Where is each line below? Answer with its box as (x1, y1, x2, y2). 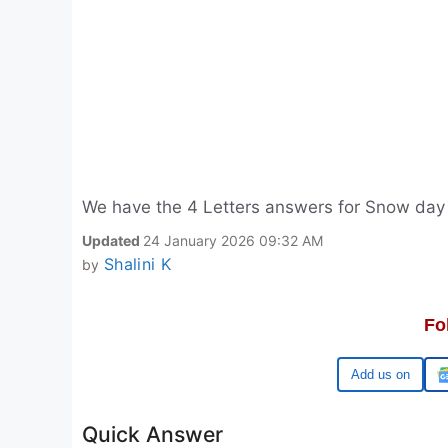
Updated (82, 232, 143, 249)
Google (368, 367, 409, 382)
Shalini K (103, 254, 171, 274)
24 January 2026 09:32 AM (143, 232, 323, 249)
